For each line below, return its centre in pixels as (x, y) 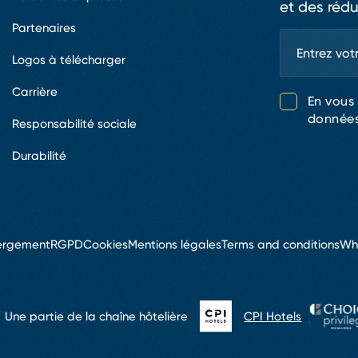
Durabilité (39, 155)
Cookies (105, 244)
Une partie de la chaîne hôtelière (97, 316)
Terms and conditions (280, 244)
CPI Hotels (273, 316)
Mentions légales (175, 244)
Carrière (35, 91)
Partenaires (44, 28)
